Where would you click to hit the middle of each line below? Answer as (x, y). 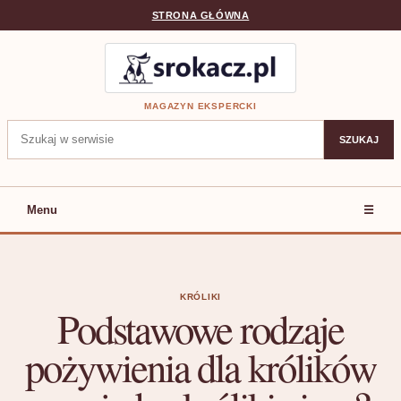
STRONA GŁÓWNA (200, 15)
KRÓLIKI (200, 297)
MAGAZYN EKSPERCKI (200, 107)
